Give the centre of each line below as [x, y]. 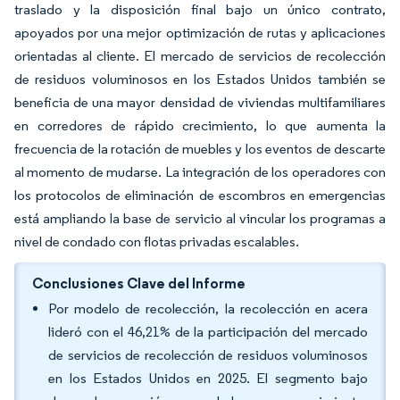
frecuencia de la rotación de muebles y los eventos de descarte [200, 149]
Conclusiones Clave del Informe [139, 283]
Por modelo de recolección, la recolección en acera [208, 308]
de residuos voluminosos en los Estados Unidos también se [200, 79]
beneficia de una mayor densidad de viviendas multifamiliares [200, 102]
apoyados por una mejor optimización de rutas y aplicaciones [200, 33]
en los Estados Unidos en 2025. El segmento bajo [208, 378]
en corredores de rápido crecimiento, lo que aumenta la [200, 125]
